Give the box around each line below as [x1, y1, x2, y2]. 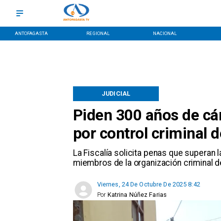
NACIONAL [152, 30, 177, 36]
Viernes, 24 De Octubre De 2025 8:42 [97, 181, 200, 188]
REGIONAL [86, 30, 110, 36]
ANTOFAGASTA [14, 30, 48, 36]
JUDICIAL [102, 90, 131, 98]
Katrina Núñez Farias [107, 191, 167, 199]
